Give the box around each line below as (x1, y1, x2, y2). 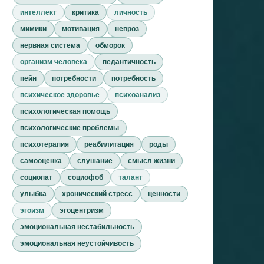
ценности (148, 190, 180, 198)
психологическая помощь (20, 107, 110, 115)
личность (114, 8, 147, 16)
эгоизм (20, 206, 44, 214)
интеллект (20, 8, 57, 16)
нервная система (20, 41, 80, 49)
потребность (111, 74, 156, 82)
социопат (20, 173, 52, 181)
